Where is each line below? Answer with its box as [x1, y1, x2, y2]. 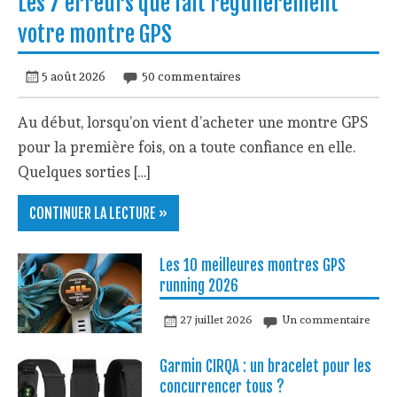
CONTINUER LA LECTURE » [28, 204, 167, 222]
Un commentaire [281, 313, 370, 327]
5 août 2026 [42, 68, 106, 83]
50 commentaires [141, 68, 241, 83]
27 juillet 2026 [180, 313, 253, 327]
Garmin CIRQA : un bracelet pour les [159, 357, 371, 377]
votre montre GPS [18, 19, 173, 48]
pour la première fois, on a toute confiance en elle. [18, 137, 356, 156]
